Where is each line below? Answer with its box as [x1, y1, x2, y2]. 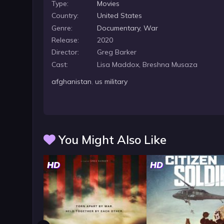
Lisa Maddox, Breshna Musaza [97, 59, 198, 69]
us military [95, 77, 128, 86]
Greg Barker [97, 47, 137, 57]
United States [97, 11, 142, 20]
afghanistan [51, 77, 92, 86]
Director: [51, 47, 79, 57]
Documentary [97, 23, 140, 32]
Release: [51, 35, 79, 44]
